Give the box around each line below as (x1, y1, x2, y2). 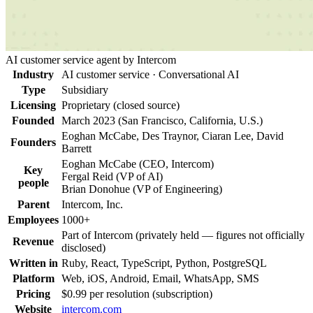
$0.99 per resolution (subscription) (61, 288, 212, 300)
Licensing (10, 99, 56, 112)
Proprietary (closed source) (61, 99, 180, 112)
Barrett (61, 143, 92, 155)
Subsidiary (61, 84, 108, 96)
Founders (10, 136, 56, 149)
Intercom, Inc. (61, 198, 123, 211)
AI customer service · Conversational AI (61, 68, 239, 81)
